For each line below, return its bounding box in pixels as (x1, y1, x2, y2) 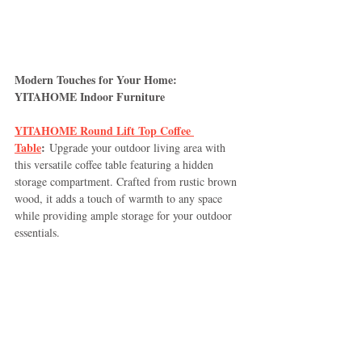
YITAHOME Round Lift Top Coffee (15, 121, 194, 139)
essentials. (15, 224, 60, 240)
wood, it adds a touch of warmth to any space (15, 190, 225, 206)
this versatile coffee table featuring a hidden (15, 156, 217, 172)
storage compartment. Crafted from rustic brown (15, 173, 240, 189)
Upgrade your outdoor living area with (45, 139, 229, 155)
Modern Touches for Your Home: (15, 70, 180, 88)
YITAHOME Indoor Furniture (15, 87, 165, 105)
